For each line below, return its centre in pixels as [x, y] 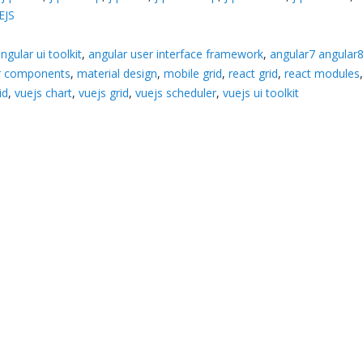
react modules [322, 73]
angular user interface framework [176, 53]
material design [117, 73]
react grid [254, 73]
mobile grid [193, 73]
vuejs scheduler [176, 92]
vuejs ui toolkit [261, 92]
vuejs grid [104, 92]
